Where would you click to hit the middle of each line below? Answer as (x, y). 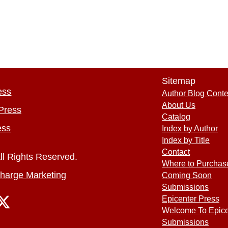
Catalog (176, 117)
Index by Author (190, 128)
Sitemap (178, 81)
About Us (178, 105)
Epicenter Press (190, 198)
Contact (176, 152)
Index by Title (186, 140)
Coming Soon (187, 175)
